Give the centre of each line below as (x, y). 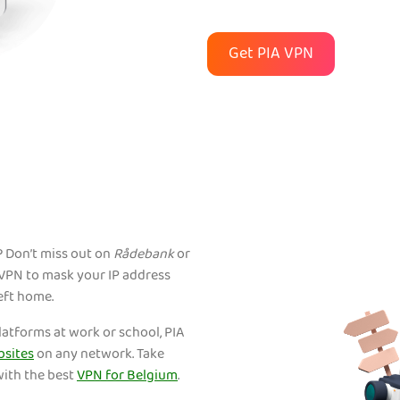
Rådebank (145, 256)
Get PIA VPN (271, 55)
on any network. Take (99, 356)
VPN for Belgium (127, 377)
